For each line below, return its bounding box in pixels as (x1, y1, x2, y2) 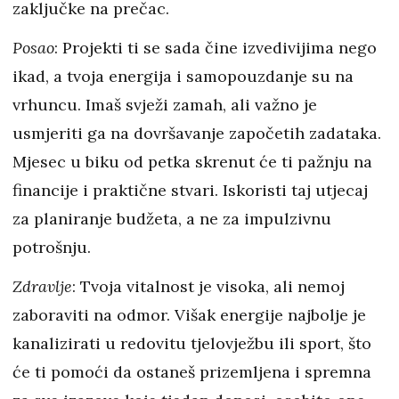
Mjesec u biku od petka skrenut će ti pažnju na (12, 151, 372, 173)
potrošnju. (12, 237, 91, 258)
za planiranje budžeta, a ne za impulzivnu (12, 208, 331, 230)
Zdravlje (12, 276, 72, 297)
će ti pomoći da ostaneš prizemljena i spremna (12, 362, 371, 383)
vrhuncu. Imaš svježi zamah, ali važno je (12, 94, 317, 116)
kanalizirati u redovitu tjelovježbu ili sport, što (12, 333, 371, 354)
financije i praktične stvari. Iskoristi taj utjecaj (12, 180, 368, 201)
